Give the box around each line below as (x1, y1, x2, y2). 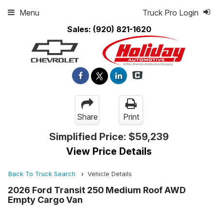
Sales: (67, 24, 93, 34)
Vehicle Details (88, 170, 132, 178)
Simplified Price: (49, 131, 128, 143)
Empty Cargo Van (8, 195, 83, 205)
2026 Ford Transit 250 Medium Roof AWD (8, 185, 186, 196)
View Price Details (66, 145, 152, 158)
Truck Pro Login (143, 8, 199, 18)
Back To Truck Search (8, 170, 75, 178)
